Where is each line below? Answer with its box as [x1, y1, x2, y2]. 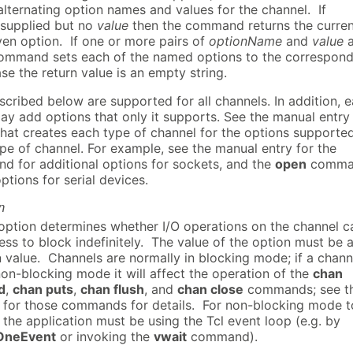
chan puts [13, 281, 73, 298]
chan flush [80, 281, 144, 298]
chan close [177, 281, 243, 298]
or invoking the [56, 329, 154, 345]
